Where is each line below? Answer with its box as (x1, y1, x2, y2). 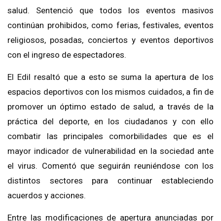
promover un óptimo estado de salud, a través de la (7, 102, 214, 112)
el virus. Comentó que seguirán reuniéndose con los (7, 161, 214, 171)
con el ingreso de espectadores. (7, 50, 126, 60)
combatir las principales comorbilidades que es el (7, 131, 214, 142)
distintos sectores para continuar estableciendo (7, 176, 214, 186)
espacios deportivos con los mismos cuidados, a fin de (7, 87, 214, 97)
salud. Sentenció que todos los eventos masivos (7, 5, 214, 16)
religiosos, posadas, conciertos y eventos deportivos (7, 35, 214, 45)
